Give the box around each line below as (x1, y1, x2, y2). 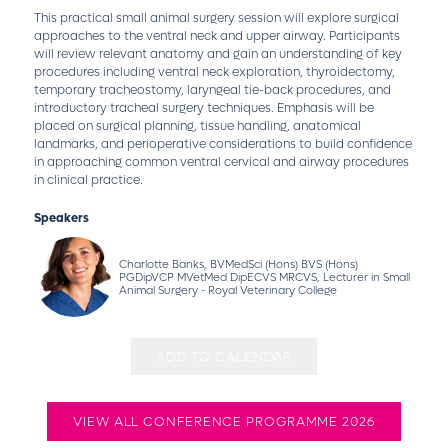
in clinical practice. (33, 172, 143, 188)
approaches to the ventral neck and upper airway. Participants (33, 28, 400, 44)
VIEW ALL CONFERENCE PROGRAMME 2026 (73, 413, 375, 430)
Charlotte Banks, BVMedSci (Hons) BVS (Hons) (118, 256, 358, 272)
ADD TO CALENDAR (155, 348, 293, 365)
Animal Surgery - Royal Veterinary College (118, 282, 337, 298)
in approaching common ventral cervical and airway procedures (33, 154, 409, 170)
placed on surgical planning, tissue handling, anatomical (33, 118, 361, 134)
